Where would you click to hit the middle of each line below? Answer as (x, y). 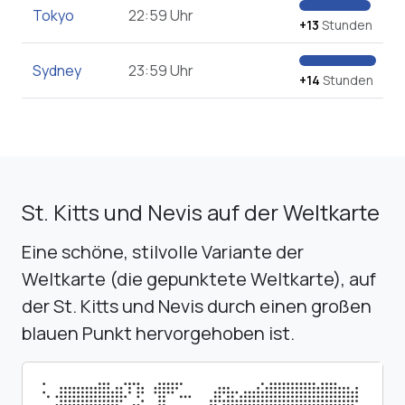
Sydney (57, 71)
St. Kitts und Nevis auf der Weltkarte (201, 212)
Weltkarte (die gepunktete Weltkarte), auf (199, 279)
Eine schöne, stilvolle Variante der (163, 252)
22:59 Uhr (161, 16)
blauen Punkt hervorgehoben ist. (158, 334)
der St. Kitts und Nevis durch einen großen (197, 306)
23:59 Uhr (161, 71)
